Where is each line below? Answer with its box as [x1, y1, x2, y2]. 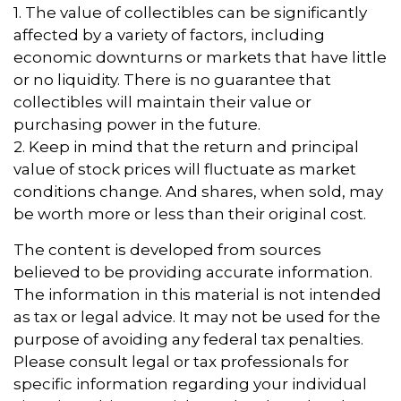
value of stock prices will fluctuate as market [13, 160, 356, 179]
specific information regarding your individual [13, 375, 367, 394]
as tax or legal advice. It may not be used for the [13, 308, 380, 327]
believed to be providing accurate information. [13, 263, 372, 282]
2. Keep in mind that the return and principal [13, 138, 359, 157]
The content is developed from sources [13, 241, 321, 260]
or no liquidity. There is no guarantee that [13, 71, 331, 90]
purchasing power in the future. [13, 115, 260, 134]
